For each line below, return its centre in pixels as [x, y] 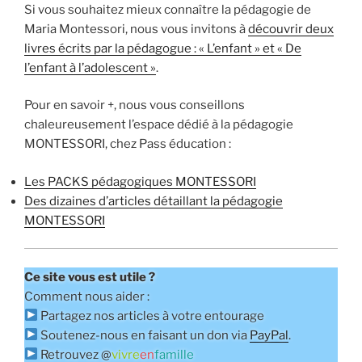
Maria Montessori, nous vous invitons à [136, 29]
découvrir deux [291, 29]
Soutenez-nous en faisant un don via [144, 335]
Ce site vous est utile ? [90, 277]
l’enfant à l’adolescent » [90, 67]
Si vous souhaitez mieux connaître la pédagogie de [168, 9]
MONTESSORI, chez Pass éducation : [128, 144]
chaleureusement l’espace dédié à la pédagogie [159, 125]
